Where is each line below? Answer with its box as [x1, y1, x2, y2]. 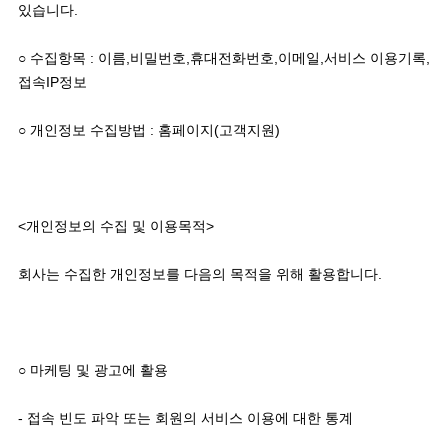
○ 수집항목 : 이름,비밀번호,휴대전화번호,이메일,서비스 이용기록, [17, 49, 430, 66]
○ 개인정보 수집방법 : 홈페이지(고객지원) [17, 121, 284, 138]
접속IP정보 [17, 73, 87, 90]
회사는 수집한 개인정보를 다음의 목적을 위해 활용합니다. [17, 265, 386, 282]
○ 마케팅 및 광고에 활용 [17, 361, 168, 378]
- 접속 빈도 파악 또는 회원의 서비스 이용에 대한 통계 [17, 409, 357, 426]
